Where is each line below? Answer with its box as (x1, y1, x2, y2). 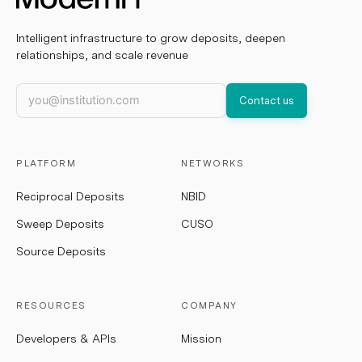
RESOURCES (16, 300, 86, 311)
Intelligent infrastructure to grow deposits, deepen (16, 32, 285, 44)
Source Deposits (16, 245, 106, 258)
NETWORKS (181, 158, 245, 169)
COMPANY (181, 300, 238, 311)
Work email (15, 84, 84, 100)
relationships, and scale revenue (16, 48, 188, 61)
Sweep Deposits (16, 217, 104, 230)
